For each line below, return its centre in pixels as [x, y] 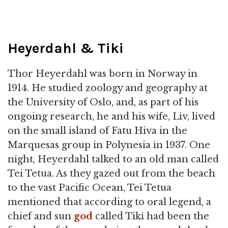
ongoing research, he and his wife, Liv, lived [111, 117]
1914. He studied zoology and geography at [108, 88]
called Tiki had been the [151, 216]
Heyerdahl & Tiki [66, 48]
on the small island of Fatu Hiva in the [97, 131]
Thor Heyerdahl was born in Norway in [103, 74]
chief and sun [41, 216]
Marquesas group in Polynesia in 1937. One [109, 145]
